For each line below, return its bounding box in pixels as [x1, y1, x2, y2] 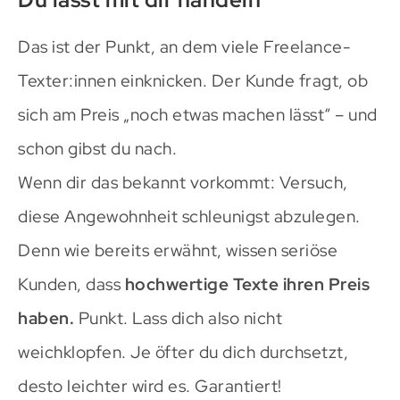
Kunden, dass [18, 272, 125, 296]
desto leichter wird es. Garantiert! [18, 374, 282, 397]
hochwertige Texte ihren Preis [124, 272, 370, 296]
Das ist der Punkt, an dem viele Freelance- [18, 35, 351, 58]
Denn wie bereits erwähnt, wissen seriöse [18, 238, 337, 262]
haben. [18, 306, 74, 329]
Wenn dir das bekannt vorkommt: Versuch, [18, 171, 348, 194]
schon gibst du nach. [18, 137, 177, 160]
